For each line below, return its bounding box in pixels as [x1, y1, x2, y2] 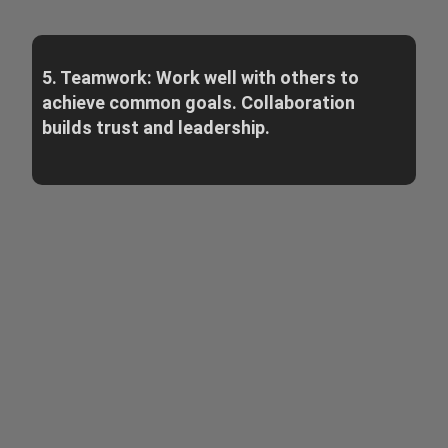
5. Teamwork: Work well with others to [41, 67, 359, 89]
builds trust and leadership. [41, 117, 270, 139]
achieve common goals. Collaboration [41, 92, 355, 114]
